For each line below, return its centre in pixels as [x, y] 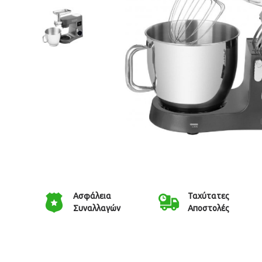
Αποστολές [208, 208]
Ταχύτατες [208, 196]
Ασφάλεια [92, 196]
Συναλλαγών [96, 208]
